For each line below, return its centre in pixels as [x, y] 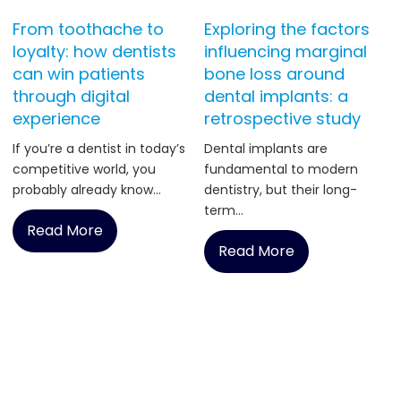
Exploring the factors [287, 30]
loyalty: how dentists [95, 52]
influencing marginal [286, 52]
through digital [72, 97]
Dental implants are [266, 149]
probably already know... [87, 190]
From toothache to [89, 30]
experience [57, 119]
